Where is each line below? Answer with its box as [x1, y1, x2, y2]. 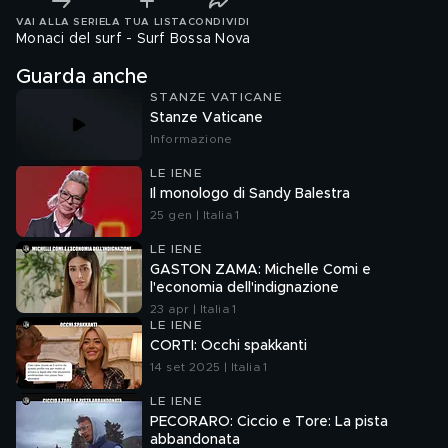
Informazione [150, 133, 233, 145]
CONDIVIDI [187, 16, 250, 27]
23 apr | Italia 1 [150, 303, 237, 315]
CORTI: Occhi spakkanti [150, 339, 307, 353]
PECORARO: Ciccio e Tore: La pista [150, 415, 388, 429]
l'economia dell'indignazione [150, 281, 339, 295]
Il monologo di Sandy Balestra [150, 187, 350, 201]
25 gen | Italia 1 [150, 209, 240, 221]
